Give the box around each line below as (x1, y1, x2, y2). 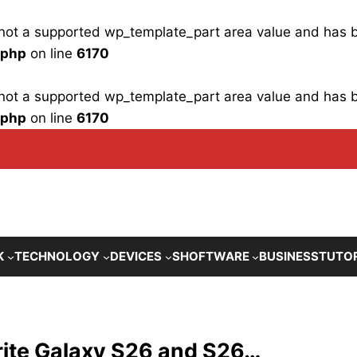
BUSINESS (259, 249, 320, 265)
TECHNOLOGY (14, 249, 100, 265)
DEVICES (109, 249, 162, 265)
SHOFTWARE (171, 249, 249, 265)
